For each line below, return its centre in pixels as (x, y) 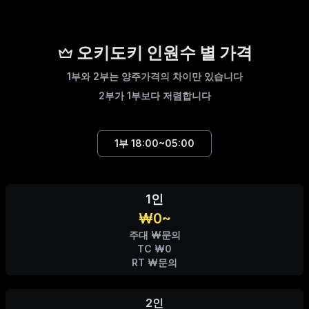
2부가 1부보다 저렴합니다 (154, 96)
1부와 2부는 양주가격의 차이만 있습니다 (154, 77)
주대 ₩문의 (154, 235)
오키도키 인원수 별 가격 (164, 53)
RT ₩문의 (154, 263)
